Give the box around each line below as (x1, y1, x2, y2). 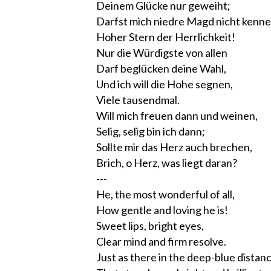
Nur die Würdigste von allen (96, 45, 227, 59)
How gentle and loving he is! (96, 203, 228, 217)
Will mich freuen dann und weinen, (96, 108, 258, 122)
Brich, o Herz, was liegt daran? (96, 155, 237, 169)
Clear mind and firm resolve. (96, 234, 226, 248)
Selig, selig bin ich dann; (96, 124, 205, 138)
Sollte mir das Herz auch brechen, (96, 140, 252, 154)
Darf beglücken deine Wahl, (96, 61, 226, 75)
